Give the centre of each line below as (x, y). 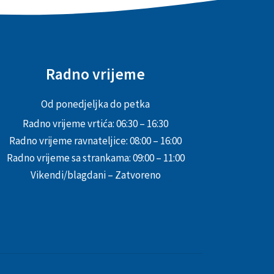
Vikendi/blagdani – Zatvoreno (95, 175)
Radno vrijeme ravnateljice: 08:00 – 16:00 (95, 140)
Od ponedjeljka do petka (95, 104)
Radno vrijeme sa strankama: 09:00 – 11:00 (95, 157)
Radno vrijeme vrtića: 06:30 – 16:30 (95, 123)
